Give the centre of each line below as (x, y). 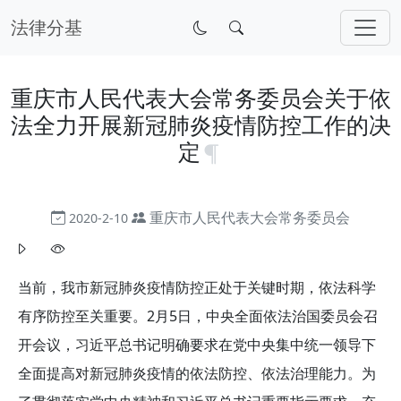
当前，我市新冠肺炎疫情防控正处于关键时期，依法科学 (197, 288)
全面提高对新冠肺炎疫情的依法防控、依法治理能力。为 (197, 374)
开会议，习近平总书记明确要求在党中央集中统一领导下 (197, 345)
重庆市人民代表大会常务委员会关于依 (200, 98)
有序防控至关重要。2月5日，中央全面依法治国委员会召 (198, 316)
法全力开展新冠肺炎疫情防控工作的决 (200, 124)
